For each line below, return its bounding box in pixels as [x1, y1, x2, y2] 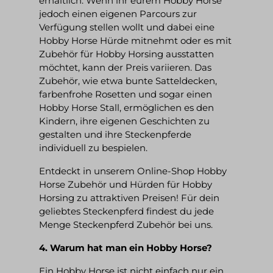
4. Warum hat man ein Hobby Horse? [39, 241, 212, 253]
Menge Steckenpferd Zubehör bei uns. [39, 218, 213, 230]
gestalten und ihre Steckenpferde [39, 128, 191, 140]
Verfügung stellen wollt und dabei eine [39, 21, 214, 33]
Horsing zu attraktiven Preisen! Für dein [39, 191, 219, 204]
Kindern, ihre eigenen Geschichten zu [39, 115, 210, 127]
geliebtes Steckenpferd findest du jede [39, 205, 214, 217]
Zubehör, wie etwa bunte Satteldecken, [39, 74, 217, 87]
